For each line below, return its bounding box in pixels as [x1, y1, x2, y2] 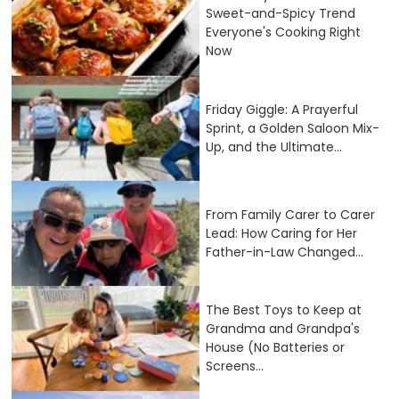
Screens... [206, 357, 264, 376]
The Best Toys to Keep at [206, 301, 362, 320]
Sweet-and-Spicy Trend [206, 4, 355, 22]
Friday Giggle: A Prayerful [206, 100, 358, 118]
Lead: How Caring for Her [206, 224, 357, 242]
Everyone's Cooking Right [206, 22, 361, 41]
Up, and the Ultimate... [206, 137, 342, 156]
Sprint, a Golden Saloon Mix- [206, 118, 379, 137]
